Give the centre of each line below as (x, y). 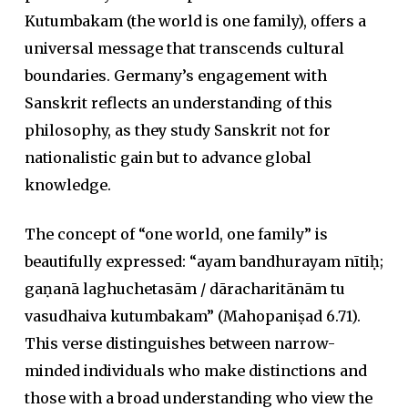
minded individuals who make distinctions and (195, 371)
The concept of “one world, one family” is (176, 234)
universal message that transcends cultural (184, 48)
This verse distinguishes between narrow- (179, 343)
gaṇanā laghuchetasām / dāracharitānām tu (184, 289)
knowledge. (67, 185)
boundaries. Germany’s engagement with (175, 76)
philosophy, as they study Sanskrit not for (177, 130)
